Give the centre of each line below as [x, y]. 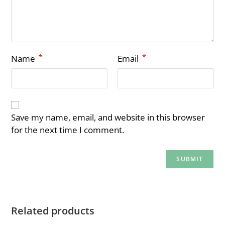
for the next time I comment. [68, 130]
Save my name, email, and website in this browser [108, 117]
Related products [53, 210]
